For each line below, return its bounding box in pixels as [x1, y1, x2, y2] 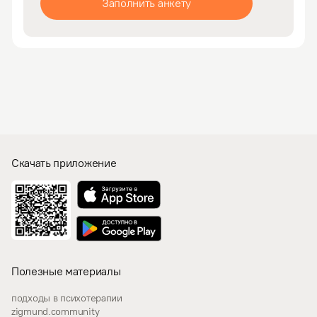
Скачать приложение [11, 156, 117, 170]
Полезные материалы [11, 264, 121, 278]
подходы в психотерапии [11, 292, 122, 304]
